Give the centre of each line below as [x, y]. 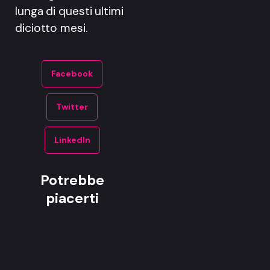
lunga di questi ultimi [69, 11]
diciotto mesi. [51, 28]
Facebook [72, 74]
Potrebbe [72, 181]
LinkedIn [72, 140]
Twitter [72, 107]
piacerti [72, 199]
